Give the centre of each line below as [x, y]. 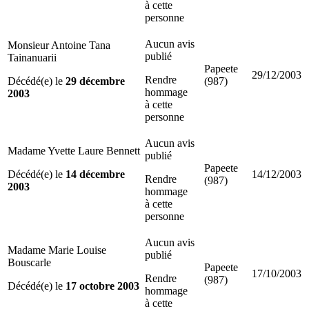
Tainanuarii [32, 57]
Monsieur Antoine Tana [59, 45]
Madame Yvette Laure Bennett [74, 150]
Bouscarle [29, 262]
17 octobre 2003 [102, 286]
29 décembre [95, 81]
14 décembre [95, 174]
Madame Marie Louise [57, 250]
